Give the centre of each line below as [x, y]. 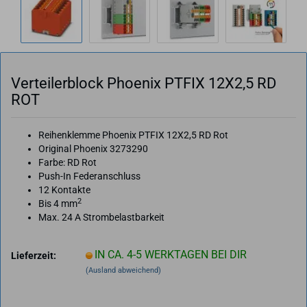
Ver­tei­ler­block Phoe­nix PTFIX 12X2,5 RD [144, 83]
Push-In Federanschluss [89, 176]
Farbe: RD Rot [67, 162]
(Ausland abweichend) [123, 270]
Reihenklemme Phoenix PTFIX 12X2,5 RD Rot [133, 135]
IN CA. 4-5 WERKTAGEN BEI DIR [171, 254]
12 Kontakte [64, 190]
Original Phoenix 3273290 [93, 149]
